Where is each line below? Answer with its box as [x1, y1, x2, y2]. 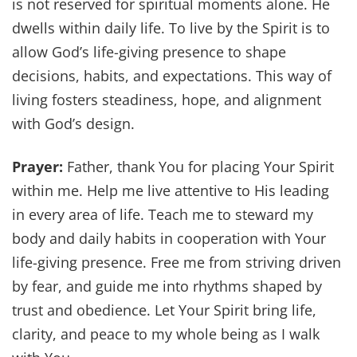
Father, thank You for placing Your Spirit [63, 157, 334, 177]
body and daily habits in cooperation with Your [12, 229, 326, 249]
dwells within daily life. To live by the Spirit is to [12, 18, 330, 37]
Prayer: [12, 157, 63, 177]
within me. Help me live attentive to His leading [12, 181, 329, 201]
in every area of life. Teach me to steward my [12, 205, 313, 225]
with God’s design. [12, 113, 135, 133]
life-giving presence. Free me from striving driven [12, 253, 341, 273]
